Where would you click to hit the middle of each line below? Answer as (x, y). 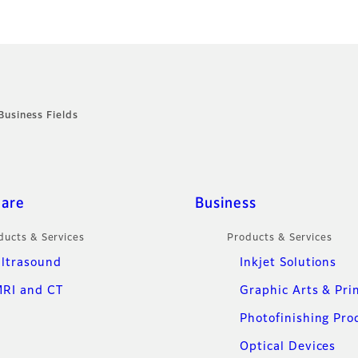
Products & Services (280, 239)
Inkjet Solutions (288, 263)
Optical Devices (288, 347)
